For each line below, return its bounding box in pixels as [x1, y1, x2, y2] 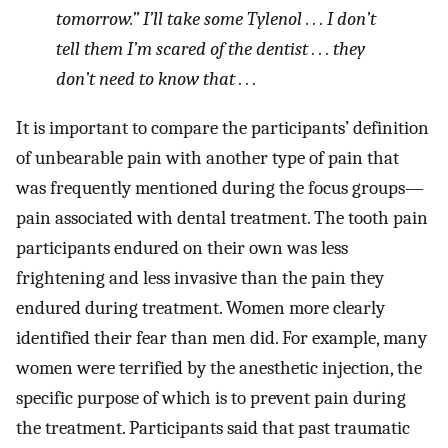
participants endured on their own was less [16, 236, 348, 259]
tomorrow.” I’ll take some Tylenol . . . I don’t [56, 7, 376, 30]
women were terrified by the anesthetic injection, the [16, 356, 422, 379]
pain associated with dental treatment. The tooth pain [16, 206, 428, 229]
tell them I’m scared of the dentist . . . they [56, 37, 365, 60]
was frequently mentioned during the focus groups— [16, 176, 424, 199]
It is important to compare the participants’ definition [16, 116, 429, 139]
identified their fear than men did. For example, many [16, 326, 427, 349]
